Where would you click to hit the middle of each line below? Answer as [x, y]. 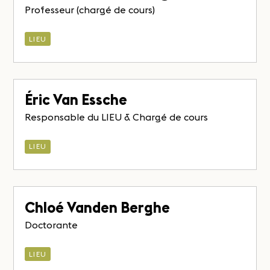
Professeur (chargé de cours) [90, 9]
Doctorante [52, 224]
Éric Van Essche [76, 100]
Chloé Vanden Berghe [98, 207]
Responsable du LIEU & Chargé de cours [117, 117]
